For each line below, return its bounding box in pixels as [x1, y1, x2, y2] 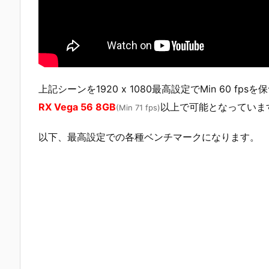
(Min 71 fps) [116, 102, 160, 112]
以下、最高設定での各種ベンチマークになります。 [38, 131, 259, 144]
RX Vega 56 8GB [38, 100, 116, 113]
